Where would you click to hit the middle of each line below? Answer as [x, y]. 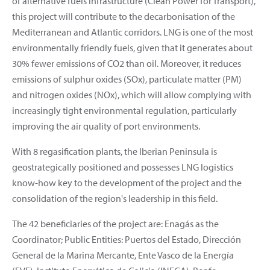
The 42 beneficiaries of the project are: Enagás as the [115, 223]
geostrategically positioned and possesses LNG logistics [123, 167]
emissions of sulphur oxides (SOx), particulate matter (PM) [127, 79]
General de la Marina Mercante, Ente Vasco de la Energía [123, 255]
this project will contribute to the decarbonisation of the [124, 16]
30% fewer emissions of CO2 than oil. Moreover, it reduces [127, 63]
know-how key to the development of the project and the [127, 182]
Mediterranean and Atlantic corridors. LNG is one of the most [133, 32]
